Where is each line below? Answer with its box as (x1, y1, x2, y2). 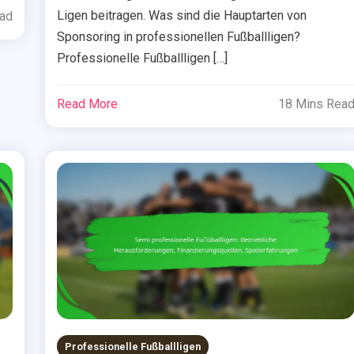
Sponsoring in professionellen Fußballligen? (57, 28, 301, 44)
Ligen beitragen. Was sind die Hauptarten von (57, 7, 307, 23)
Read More (57, 96, 119, 111)
